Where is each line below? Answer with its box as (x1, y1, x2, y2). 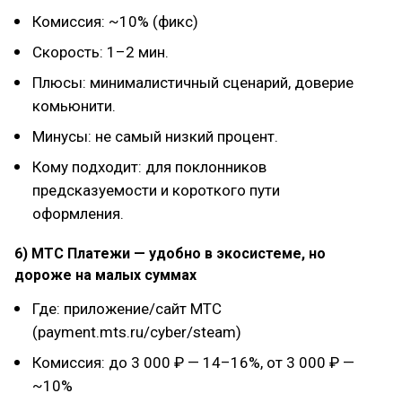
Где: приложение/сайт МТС (32, 300, 222, 318)
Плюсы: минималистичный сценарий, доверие (32, 74, 354, 92)
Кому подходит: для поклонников (32, 158, 267, 176)
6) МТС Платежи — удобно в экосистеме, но (14, 245, 326, 262)
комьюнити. (32, 97, 116, 115)
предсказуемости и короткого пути (32, 181, 280, 199)
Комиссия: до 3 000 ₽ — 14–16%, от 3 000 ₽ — (32, 354, 354, 371)
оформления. (32, 205, 124, 223)
